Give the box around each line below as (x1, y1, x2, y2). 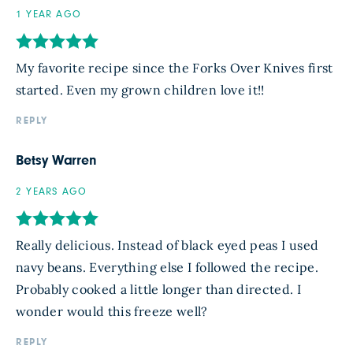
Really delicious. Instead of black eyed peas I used (16, 237, 319, 254)
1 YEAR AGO (16, 9, 81, 20)
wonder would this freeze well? (16, 303, 208, 320)
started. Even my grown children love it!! (16, 82, 265, 98)
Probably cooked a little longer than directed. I (16, 281, 302, 298)
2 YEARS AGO (16, 187, 87, 198)
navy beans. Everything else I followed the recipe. (16, 259, 318, 276)
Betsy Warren (16, 154, 98, 169)
